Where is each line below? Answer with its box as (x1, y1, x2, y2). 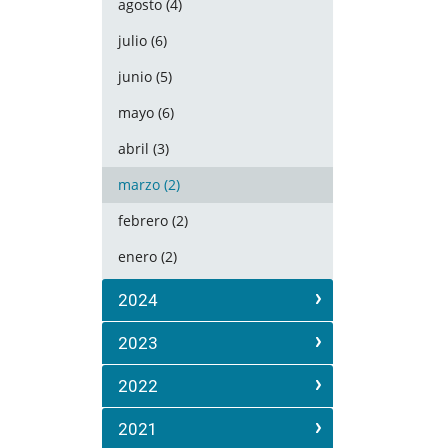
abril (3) (118, 139, 169, 158)
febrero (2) (118, 211, 188, 230)
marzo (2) (118, 175, 180, 194)
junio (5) (118, 67, 172, 86)
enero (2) (118, 247, 177, 266)
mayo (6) (118, 103, 174, 122)
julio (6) (118, 31, 167, 50)
